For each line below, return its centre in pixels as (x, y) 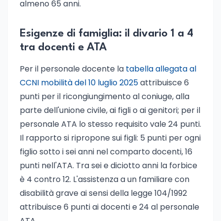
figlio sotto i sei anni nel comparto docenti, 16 (106, 152)
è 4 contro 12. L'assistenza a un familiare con (105, 179)
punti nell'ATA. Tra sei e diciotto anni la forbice (109, 166)
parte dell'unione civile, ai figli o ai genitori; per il (110, 110)
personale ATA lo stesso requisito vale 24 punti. (110, 124)
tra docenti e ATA (63, 47)
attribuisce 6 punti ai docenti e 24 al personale (110, 207)
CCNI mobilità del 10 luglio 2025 (79, 83)
